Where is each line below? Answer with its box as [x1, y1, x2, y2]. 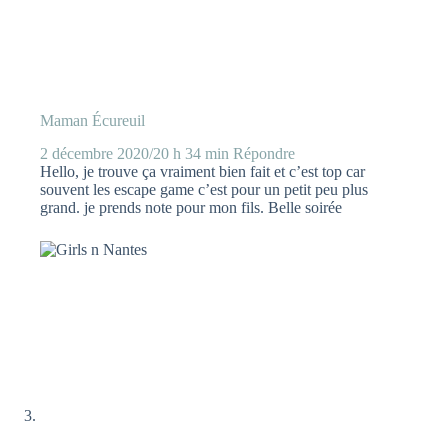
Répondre [233, 144, 295, 162]
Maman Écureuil [40, 111, 145, 129]
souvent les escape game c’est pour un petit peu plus [40, 180, 368, 198]
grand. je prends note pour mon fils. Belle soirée [40, 198, 342, 216]
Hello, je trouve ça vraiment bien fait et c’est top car [40, 162, 365, 180]
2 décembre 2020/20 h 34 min [40, 144, 229, 162]
